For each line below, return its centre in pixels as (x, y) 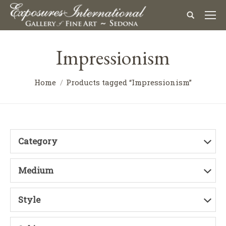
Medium (36, 170)
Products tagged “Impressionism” (129, 82)
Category (38, 141)
